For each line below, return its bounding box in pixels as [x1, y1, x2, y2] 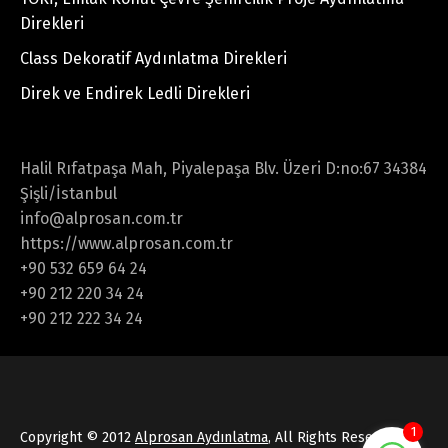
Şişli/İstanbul [20, 183, 117, 203]
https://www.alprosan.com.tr [20, 233, 233, 253]
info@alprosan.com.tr [20, 208, 183, 228]
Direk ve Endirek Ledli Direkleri [20, 83, 250, 103]
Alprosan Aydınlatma [135, 428, 268, 446]
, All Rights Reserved [268, 428, 402, 446]
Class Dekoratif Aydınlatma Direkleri [20, 48, 287, 68]
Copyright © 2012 [20, 428, 135, 446]
